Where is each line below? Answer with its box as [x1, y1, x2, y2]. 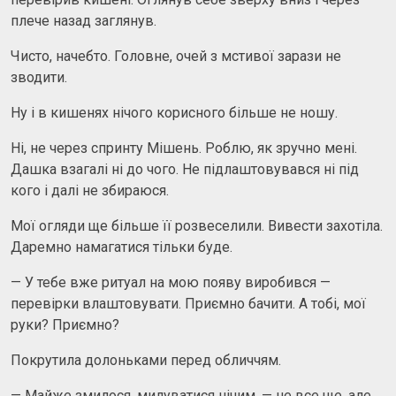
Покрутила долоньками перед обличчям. [11, 351, 281, 369]
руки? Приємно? [11, 316, 119, 333]
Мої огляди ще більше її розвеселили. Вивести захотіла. [11, 217, 383, 234]
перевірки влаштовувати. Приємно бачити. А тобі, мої [11, 294, 366, 312]
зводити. [11, 68, 67, 86]
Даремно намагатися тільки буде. [11, 238, 232, 255]
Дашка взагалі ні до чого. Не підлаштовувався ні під [11, 160, 359, 178]
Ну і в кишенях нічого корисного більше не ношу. [11, 103, 338, 121]
